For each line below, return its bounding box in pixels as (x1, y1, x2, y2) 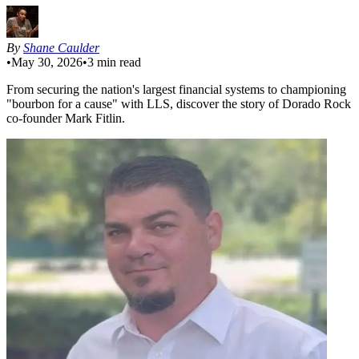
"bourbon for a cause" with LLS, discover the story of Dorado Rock (6, 96, 351, 111)
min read (94, 54, 141, 69)
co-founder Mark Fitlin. (6, 111, 125, 125)
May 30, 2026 (11, 54, 83, 69)
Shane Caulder (23, 40, 99, 54)
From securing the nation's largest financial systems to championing (6, 82, 346, 96)
